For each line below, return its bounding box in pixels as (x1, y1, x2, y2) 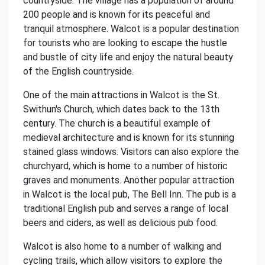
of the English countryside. (23, 66, 134, 77)
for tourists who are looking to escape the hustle (23, 37, 227, 49)
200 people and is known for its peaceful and (23, 9, 210, 20)
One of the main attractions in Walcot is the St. (23, 89, 219, 101)
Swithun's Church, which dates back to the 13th (23, 104, 219, 115)
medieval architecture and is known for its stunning (23, 132, 234, 143)
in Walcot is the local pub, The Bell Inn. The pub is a (23, 189, 236, 200)
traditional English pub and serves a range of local (23, 203, 228, 214)
